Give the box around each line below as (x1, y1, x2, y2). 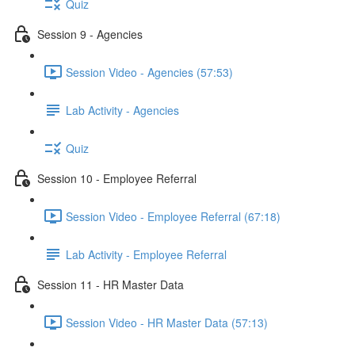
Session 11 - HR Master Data (37, 276, 184, 292)
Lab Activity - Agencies (66, 101, 179, 118)
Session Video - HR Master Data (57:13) (66, 314, 268, 330)
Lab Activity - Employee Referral (66, 246, 227, 262)
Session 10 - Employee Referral (37, 170, 197, 186)
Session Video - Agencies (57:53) (66, 63, 233, 80)
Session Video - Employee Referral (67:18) (66, 208, 281, 224)
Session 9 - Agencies (37, 25, 143, 42)
